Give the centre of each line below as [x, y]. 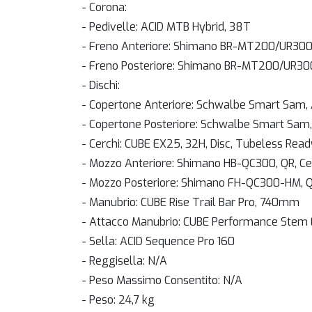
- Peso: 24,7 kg [118, 299]
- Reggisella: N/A [124, 260]
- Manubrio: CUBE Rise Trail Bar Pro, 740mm [190, 202]
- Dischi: [101, 85]
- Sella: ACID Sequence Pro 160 [158, 241]
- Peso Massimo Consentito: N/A [162, 280]
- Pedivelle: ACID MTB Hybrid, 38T [166, 26]
